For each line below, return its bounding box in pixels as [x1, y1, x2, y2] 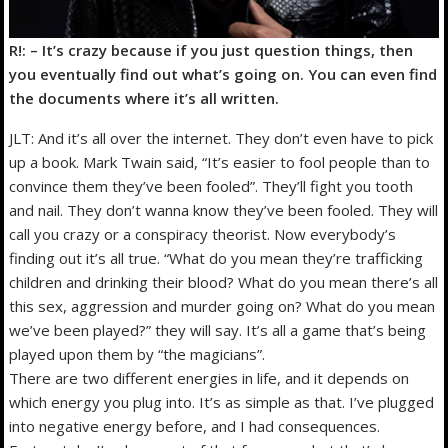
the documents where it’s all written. [9, 87, 280, 108]
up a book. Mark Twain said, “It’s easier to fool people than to [9, 151, 431, 172]
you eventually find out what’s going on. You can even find [9, 63, 438, 84]
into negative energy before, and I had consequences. [9, 415, 381, 436]
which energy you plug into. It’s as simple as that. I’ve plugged [9, 391, 435, 412]
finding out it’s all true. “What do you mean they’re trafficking [9, 247, 424, 268]
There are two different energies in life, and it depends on [9, 367, 410, 388]
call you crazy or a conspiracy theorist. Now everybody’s [9, 223, 397, 244]
